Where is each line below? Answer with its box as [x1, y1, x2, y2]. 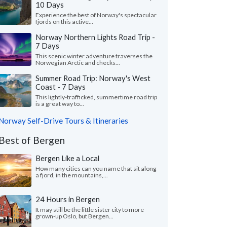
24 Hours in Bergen [35, 195, 100, 204]
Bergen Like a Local [35, 154, 99, 163]
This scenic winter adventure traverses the [35, 52, 153, 60]
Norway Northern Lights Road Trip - [35, 32, 155, 42]
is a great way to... [35, 100, 84, 107]
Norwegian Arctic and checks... [35, 59, 120, 66]
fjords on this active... [35, 18, 93, 25]
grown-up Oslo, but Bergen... [35, 212, 113, 220]
